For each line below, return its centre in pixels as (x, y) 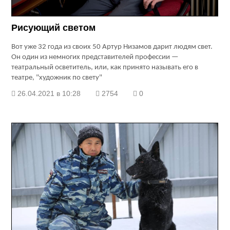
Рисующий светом (54, 28)
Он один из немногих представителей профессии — (95, 57)
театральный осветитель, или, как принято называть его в (105, 68)
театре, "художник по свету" (57, 78)
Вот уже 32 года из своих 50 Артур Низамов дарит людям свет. (112, 47)
